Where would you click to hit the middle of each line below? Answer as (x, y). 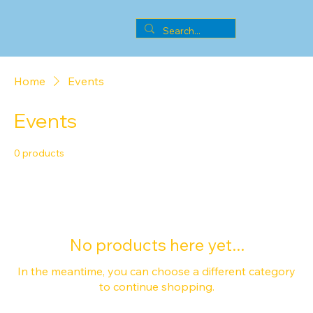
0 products (39, 153)
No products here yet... (156, 245)
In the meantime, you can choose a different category (156, 271)
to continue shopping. (156, 286)
